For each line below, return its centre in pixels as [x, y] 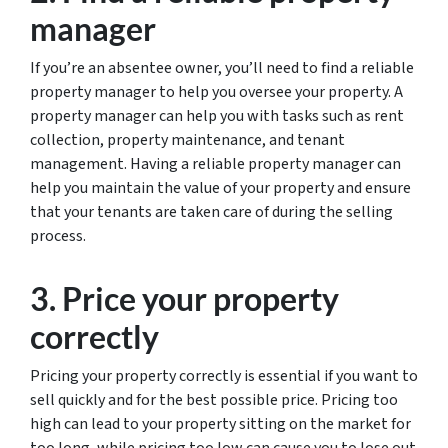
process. [58, 236]
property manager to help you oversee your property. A [216, 92]
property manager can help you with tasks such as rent [217, 116]
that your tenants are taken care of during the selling [211, 212]
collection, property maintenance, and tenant [187, 140]
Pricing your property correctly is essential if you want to [224, 376]
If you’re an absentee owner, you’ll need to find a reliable [222, 68]
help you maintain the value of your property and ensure [220, 188]
